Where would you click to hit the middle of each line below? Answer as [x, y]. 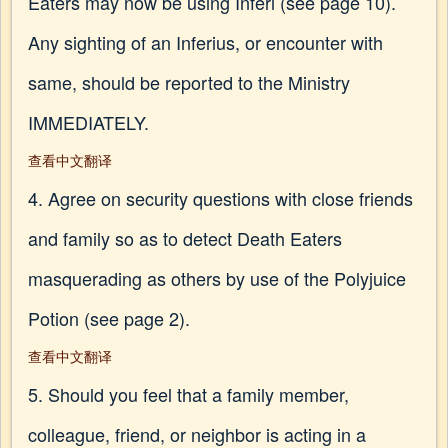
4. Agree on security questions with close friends [220, 198]
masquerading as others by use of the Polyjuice [217, 278]
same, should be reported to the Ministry [189, 82]
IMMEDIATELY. [88, 122]
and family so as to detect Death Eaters [185, 238]
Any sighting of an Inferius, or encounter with [205, 42]
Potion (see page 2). [109, 318]
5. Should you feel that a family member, [188, 394]
